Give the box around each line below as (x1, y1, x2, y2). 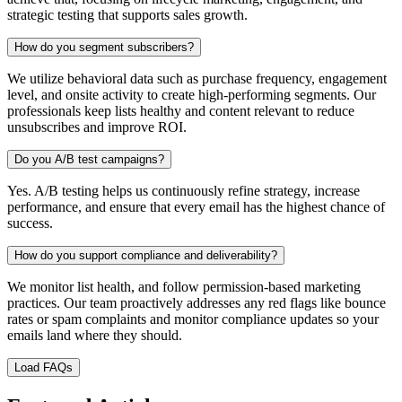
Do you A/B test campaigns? (14, 152, 164, 166)
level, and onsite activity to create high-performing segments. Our (7, 86, 376, 102)
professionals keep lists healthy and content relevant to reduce (7, 102, 354, 118)
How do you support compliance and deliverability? (14, 248, 277, 262)
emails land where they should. (7, 327, 182, 343)
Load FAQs (14, 360, 73, 374)
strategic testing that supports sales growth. (7, 6, 248, 22)
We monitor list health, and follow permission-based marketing (7, 278, 361, 294)
